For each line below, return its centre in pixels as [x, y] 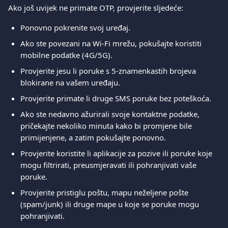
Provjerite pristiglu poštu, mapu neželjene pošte [105, 192]
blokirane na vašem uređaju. [70, 82]
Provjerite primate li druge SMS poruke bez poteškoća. [116, 98]
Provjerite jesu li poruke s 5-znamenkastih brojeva [109, 71]
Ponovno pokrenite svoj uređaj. [75, 27]
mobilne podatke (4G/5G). [66, 55]
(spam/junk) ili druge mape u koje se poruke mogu [111, 204]
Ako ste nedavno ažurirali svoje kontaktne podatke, [111, 114]
